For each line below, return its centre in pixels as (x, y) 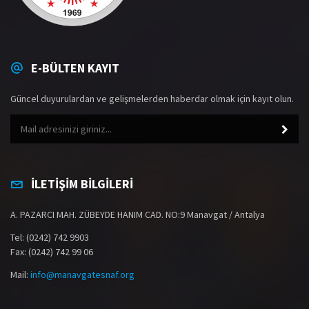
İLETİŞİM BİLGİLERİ (82, 183)
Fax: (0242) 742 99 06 (52, 251)
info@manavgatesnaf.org (82, 274)
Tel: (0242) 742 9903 (50, 237)
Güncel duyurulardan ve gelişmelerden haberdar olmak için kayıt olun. (152, 98)
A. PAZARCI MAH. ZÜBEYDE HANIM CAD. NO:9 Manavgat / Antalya (138, 214)
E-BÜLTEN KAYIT (75, 68)
